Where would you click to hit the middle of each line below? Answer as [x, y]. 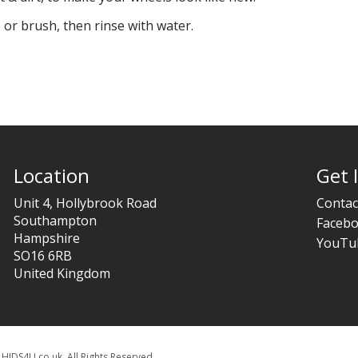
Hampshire [47, 238]
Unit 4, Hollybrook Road [86, 203]
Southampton [56, 221]
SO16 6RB [43, 256]
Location [52, 175]
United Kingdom [62, 273]
